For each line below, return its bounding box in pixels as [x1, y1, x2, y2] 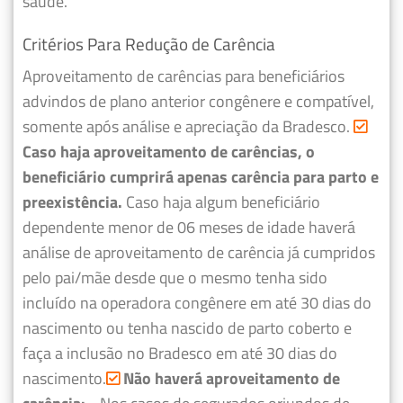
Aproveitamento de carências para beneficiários [22, 63, 345, 88]
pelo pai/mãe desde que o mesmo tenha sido [22, 264, 327, 290]
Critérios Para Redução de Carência [22, 30, 275, 57]
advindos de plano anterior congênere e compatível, [22, 88, 374, 113]
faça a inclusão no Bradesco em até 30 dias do [22, 340, 337, 365]
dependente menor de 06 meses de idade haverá [22, 214, 355, 239]
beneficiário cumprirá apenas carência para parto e [22, 164, 379, 189]
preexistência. [22, 189, 122, 214]
